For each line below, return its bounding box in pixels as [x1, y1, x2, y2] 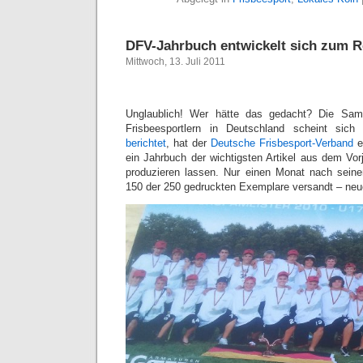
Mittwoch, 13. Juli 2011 [126, 56, 225, 68]
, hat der [166, 137, 211, 150]
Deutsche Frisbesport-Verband [211, 137, 357, 150]
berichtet [126, 137, 166, 150]
